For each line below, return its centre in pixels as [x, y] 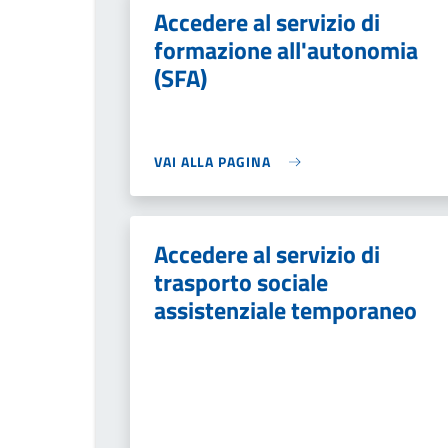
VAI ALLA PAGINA [212, 161]
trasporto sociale [241, 282]
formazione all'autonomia [286, 50]
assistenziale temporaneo [285, 310]
